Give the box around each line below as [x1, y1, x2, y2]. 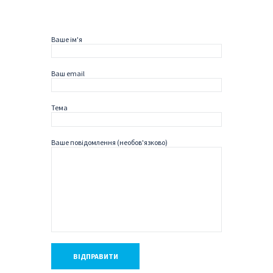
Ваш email [51, 69, 85, 79]
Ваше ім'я [51, 34, 82, 44]
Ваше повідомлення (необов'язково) [51, 137, 168, 147]
